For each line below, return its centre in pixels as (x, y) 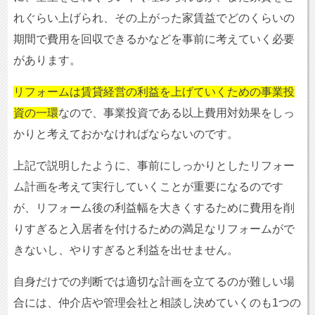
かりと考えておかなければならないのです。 (126, 134)
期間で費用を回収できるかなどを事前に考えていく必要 (154, 39)
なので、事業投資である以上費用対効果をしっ (176, 113)
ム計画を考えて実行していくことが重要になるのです (148, 187)
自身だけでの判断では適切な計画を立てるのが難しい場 (154, 282)
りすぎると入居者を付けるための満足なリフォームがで (154, 229)
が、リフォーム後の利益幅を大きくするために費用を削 (154, 208)
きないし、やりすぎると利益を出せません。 (126, 250)
